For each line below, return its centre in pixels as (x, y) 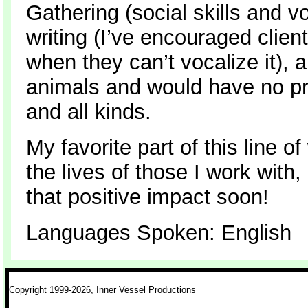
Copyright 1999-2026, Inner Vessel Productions (103, 290)
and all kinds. (88, 111)
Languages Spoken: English (158, 232)
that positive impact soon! (147, 196)
